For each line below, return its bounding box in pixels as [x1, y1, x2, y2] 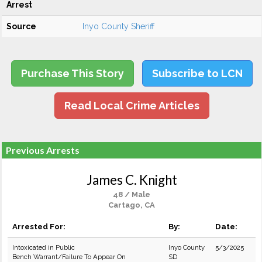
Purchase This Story [20, 67, 124, 80]
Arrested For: [12, 222, 65, 231]
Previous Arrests [6, 144, 80, 156]
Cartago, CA [108, 201, 155, 209]
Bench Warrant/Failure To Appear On [12, 253, 126, 261]
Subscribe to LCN [151, 67, 243, 80]
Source [6, 22, 36, 31]
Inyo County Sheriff [82, 22, 154, 31]
